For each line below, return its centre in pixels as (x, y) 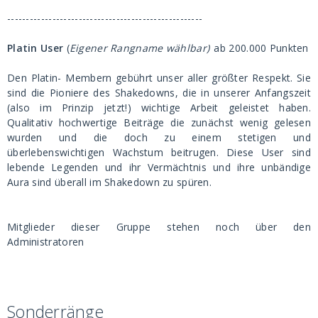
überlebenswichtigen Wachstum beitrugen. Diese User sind (159, 152)
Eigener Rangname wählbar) (141, 48)
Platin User (35, 48)
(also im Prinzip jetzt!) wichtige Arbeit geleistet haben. (159, 107)
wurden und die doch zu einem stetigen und (159, 137)
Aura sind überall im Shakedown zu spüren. (110, 182)
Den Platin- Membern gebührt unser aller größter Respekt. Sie (159, 77)
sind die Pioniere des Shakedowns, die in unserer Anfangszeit (159, 92)
